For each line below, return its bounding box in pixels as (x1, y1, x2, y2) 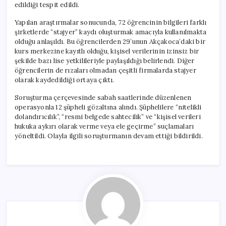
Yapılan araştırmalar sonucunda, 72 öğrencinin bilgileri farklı (15, 18, 207, 27)
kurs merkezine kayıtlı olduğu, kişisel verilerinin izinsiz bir (15, 46, 199, 55)
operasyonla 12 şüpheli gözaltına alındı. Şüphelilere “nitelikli (15, 102, 202, 111)
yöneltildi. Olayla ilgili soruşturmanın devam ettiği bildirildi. (15, 131, 203, 140)
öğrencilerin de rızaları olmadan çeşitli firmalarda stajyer (15, 66, 196, 75)
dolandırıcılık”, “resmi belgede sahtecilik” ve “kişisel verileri (15, 112, 201, 121)
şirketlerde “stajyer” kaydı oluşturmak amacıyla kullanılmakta (15, 27, 207, 36)
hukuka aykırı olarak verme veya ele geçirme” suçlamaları (15, 122, 194, 131)
